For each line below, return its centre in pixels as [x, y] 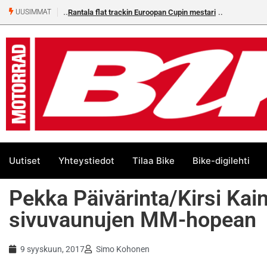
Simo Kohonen [123, 249]
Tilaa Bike [153, 160]
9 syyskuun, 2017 [52, 249]
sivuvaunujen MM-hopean [133, 220]
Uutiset [25, 160]
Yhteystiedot [86, 160]
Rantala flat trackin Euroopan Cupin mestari [137, 12]
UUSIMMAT [32, 12]
